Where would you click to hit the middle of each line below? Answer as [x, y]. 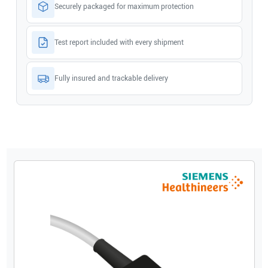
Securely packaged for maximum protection [124, 6]
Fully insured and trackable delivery [111, 78]
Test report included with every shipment [119, 42]
